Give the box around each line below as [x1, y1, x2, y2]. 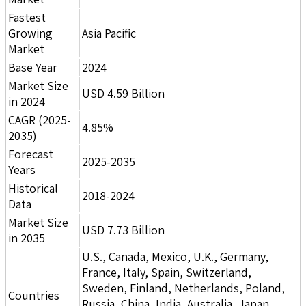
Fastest [8, 9, 46, 25]
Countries [8, 287, 59, 303]
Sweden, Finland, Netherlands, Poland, [82, 279, 285, 296]
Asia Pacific [82, 25, 136, 41]
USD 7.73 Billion [82, 221, 165, 238]
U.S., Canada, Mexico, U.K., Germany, [82, 248, 268, 264]
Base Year [8, 59, 57, 75]
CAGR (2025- [8, 111, 71, 128]
